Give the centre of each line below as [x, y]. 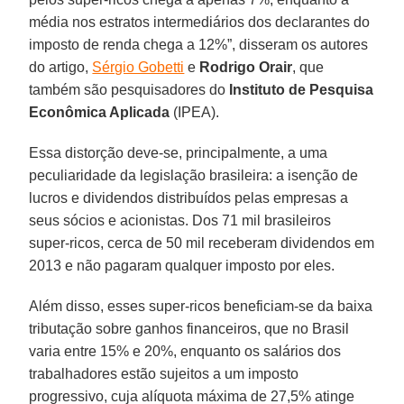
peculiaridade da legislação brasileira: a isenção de [194, 175]
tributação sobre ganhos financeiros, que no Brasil [189, 328]
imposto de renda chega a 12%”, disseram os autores [199, 44]
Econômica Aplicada [100, 112]
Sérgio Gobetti [138, 67]
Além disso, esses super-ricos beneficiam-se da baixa [201, 306]
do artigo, [61, 67]
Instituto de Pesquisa [300, 89]
